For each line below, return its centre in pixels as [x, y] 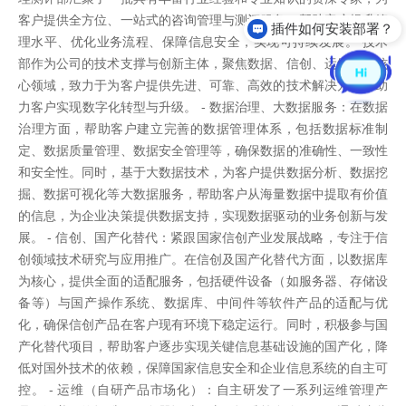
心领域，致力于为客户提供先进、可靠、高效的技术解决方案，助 [203, 85]
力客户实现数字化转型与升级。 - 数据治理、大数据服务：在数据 [203, 107]
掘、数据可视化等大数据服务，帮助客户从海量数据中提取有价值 [203, 194]
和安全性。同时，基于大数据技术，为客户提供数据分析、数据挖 [203, 172]
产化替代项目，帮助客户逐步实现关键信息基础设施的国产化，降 [203, 346]
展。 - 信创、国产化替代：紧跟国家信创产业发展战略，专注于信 [203, 237]
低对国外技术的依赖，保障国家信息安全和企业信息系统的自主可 [203, 368]
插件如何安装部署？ [333, 29]
